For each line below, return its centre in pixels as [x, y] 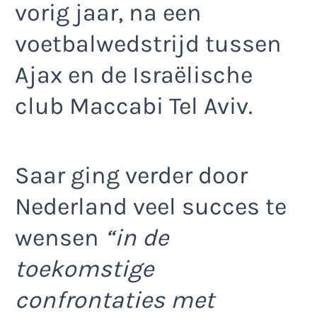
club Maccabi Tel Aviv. [134, 106]
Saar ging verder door [131, 176]
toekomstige [84, 269]
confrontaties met [115, 300]
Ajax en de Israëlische [134, 75]
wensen [60, 238]
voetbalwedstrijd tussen [148, 44]
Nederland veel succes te [151, 207]
